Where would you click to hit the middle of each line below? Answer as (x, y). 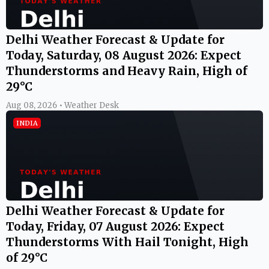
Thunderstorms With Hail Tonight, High (127, 242)
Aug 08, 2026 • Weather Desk (62, 105)
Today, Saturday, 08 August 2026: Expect (124, 55)
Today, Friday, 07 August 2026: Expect (115, 226)
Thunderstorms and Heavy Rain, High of (127, 71)
